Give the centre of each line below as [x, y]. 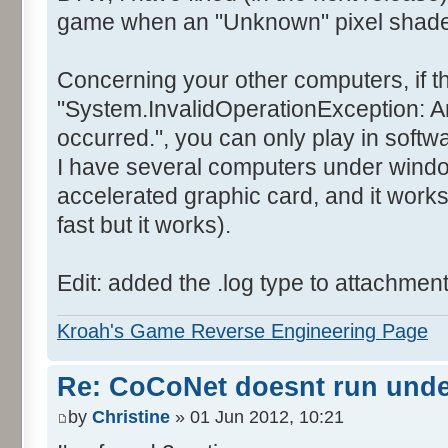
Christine [131, 416]
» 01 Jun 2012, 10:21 [257, 416]
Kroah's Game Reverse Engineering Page [242, 331]
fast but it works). [144, 224]
